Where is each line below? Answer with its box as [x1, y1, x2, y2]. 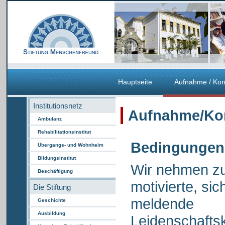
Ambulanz [38, 116, 62, 122]
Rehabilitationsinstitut [38, 129, 91, 135]
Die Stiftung [33, 183, 71, 191]
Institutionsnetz [33, 101, 82, 110]
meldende [131, 195, 194, 212]
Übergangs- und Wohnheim [38, 142, 103, 148]
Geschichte [38, 197, 66, 203]
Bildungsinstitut [38, 155, 76, 161]
